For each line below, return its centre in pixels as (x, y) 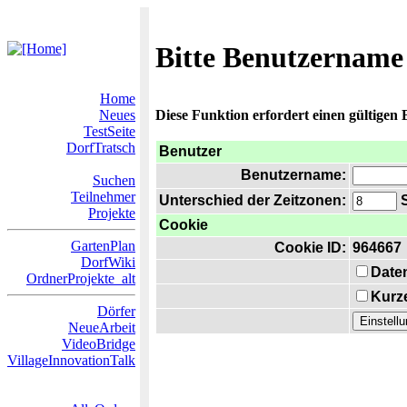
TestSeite (109, 131)
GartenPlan (103, 246)
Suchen (114, 180)
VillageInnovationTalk (71, 360)
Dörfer (116, 311)
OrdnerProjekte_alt (81, 278)
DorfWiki (108, 262)
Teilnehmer (103, 197)
